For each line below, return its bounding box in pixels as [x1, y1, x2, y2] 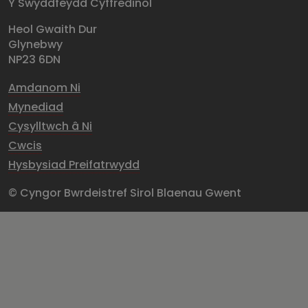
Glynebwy [8, 36, 63, 52]
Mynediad [8, 99, 63, 115]
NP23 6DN [8, 52, 60, 67]
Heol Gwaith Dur [8, 21, 97, 37]
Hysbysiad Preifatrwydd [8, 157, 140, 173]
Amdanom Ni [8, 80, 80, 96]
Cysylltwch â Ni [8, 118, 92, 134]
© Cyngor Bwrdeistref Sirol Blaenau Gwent [8, 185, 241, 201]
